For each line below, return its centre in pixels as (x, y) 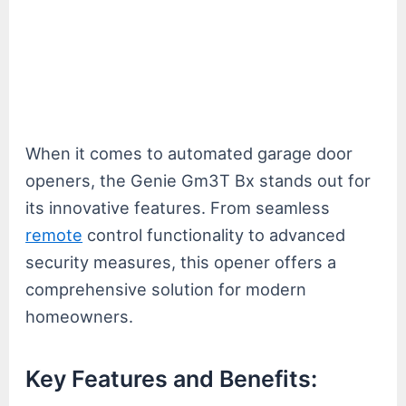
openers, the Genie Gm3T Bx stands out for (198, 181)
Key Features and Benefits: (172, 378)
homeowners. (80, 317)
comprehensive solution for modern (166, 290)
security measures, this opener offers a (181, 262)
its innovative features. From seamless (178, 208)
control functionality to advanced (214, 235)
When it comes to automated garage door (189, 154)
